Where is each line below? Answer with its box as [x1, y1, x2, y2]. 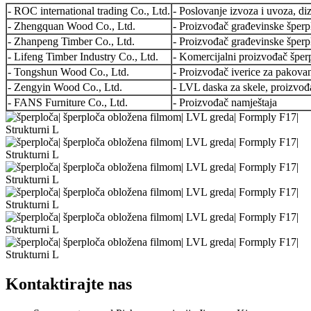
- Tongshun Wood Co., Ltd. [8, 66, 129, 78]
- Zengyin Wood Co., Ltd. [8, 81, 122, 94]
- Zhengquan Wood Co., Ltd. [8, 20, 135, 33]
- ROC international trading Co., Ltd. [8, 5, 170, 17]
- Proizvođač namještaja [173, 96, 277, 109]
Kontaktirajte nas [6, 275, 132, 294]
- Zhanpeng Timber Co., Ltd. [8, 35, 135, 48]
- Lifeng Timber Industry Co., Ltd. [8, 51, 158, 63]
